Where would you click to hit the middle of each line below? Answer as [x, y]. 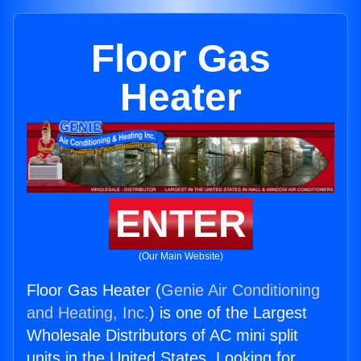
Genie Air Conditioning [241, 290]
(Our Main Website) [180, 257]
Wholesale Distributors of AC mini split [162, 336]
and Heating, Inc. [88, 313]
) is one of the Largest [228, 313]
